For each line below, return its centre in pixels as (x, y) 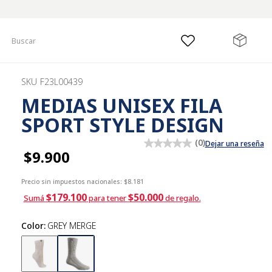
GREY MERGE (71, 226)
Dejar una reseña (234, 144)
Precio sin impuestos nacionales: (71, 182)
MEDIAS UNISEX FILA (121, 105)
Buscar (24, 34)
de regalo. (182, 198)
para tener (107, 198)
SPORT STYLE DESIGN (122, 125)
